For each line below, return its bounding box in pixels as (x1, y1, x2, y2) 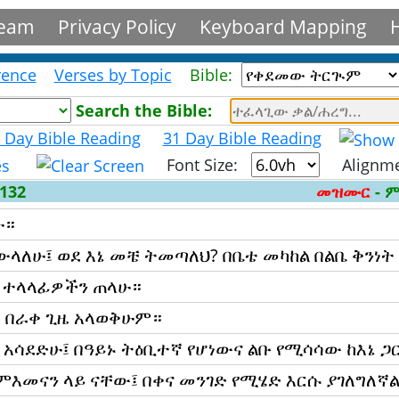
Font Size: (144, 153, 251, 175)
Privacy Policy (58, 13, 177, 39)
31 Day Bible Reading (162, 127, 322, 149)
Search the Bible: (76, 100, 217, 121)
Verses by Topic (53, 64, 172, 85)
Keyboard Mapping (199, 13, 367, 39)
